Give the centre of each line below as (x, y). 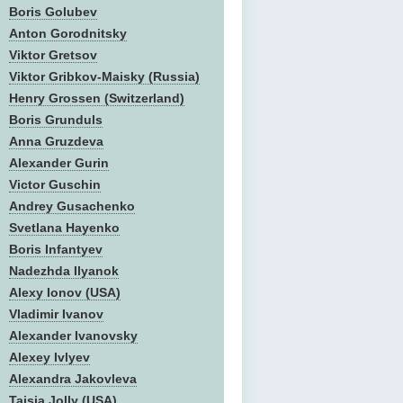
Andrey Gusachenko (72, 206)
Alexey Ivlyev (49, 357)
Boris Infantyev (56, 249)
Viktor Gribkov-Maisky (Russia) (104, 76)
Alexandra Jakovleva (73, 379)
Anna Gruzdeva (56, 141)
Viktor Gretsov (53, 55)
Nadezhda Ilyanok (64, 271)
